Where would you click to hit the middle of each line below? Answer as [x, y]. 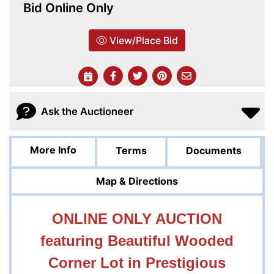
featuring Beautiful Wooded [137, 241]
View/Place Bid [143, 41]
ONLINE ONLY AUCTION [137, 219]
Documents [214, 151]
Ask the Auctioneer [87, 111]
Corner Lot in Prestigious [137, 263]
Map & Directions [137, 181]
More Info [53, 150]
